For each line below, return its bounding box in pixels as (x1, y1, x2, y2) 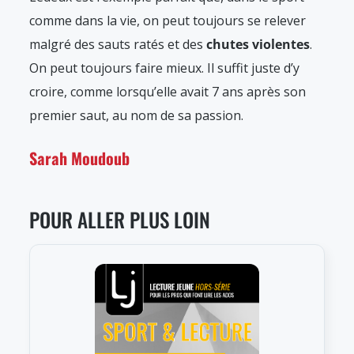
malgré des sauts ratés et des (29, 36, 206, 54)
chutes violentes (206, 36, 310, 54)
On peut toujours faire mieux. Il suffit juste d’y (29, 59, 299, 77)
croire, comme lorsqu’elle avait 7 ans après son (29, 83, 306, 101)
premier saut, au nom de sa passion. (29, 107, 243, 125)
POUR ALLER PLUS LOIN (29, 205, 210, 235)
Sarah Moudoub (29, 146, 130, 171)
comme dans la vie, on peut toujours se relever (29, 12, 306, 30)
